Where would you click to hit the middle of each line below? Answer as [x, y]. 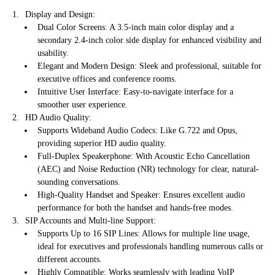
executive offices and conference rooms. [107, 79]
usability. [53, 53]
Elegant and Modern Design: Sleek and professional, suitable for [149, 66]
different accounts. [70, 260]
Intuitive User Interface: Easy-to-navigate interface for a [135, 92]
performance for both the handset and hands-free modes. [135, 208]
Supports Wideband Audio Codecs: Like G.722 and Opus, [137, 131]
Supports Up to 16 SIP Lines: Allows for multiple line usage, [144, 234]
